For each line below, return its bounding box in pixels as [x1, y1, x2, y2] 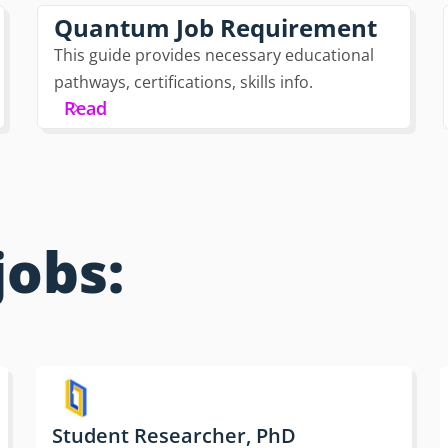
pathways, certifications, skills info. [54, 71, 314, 94]
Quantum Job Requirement [54, 11, 378, 45]
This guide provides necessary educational [54, 44, 375, 67]
